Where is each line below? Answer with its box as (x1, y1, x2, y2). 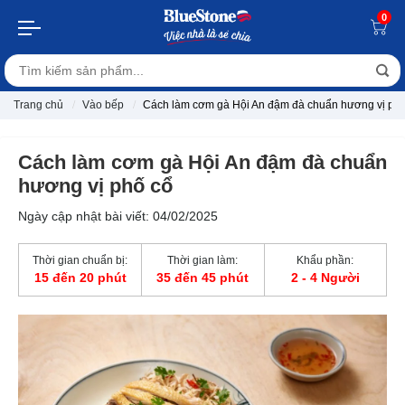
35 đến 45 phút (156, 270, 250, 285)
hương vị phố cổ (18, 174, 173, 197)
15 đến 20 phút (33, 270, 127, 285)
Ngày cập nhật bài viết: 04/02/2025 (18, 209, 218, 223)
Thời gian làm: (167, 254, 239, 267)
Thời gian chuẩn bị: (33, 254, 128, 267)
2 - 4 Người (290, 270, 360, 285)
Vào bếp (82, 99, 124, 111)
